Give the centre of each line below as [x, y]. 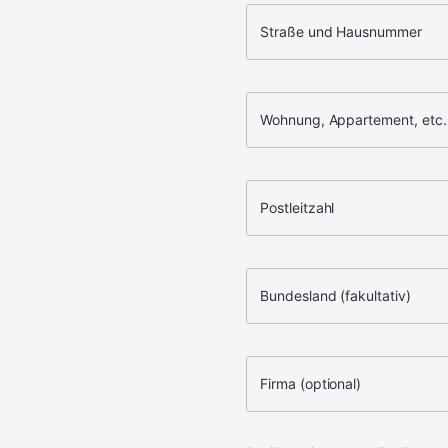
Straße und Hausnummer [341, 31]
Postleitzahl [297, 207]
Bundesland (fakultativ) [335, 295]
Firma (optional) [311, 383]
